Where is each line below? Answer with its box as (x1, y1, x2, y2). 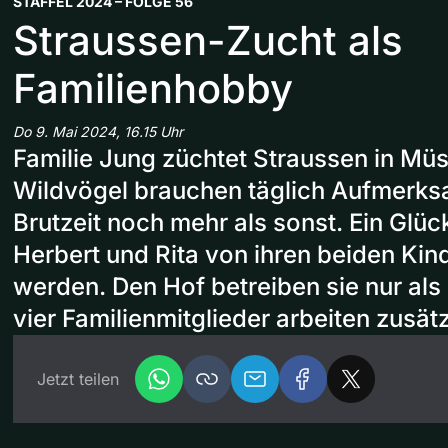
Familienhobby (13, 63, 293, 113)
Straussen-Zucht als (13, 15, 403, 65)
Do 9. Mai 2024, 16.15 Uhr (13, 122, 183, 140)
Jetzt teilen (37, 368, 119, 389)
